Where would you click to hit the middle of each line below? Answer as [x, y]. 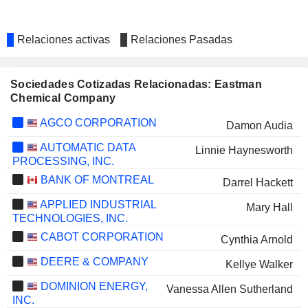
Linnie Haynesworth [244, 150]
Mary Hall [269, 207]
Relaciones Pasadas [181, 40]
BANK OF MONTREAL [96, 180]
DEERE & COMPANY [93, 262]
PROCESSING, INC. [63, 161]
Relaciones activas [64, 40]
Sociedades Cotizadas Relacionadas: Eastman [136, 84]
